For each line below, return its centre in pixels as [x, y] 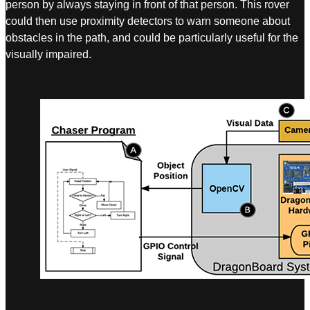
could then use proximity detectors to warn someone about [148, 21]
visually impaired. [48, 55]
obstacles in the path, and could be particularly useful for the [152, 38]
